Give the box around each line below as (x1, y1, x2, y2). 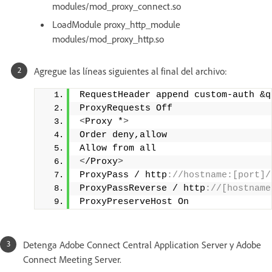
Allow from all (80, 143, 156, 154)
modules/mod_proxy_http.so (52, 33, 164, 46)
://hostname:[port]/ (167, 170, 271, 181)
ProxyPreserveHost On (80, 197, 189, 208)
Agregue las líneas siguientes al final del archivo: (34, 65, 227, 78)
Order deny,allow (80, 130, 167, 141)
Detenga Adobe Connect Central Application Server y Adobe (23, 239, 261, 251)
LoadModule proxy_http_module (52, 18, 180, 31)
